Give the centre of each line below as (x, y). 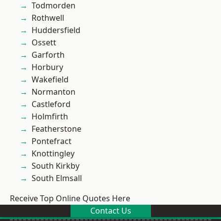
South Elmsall (57, 178)
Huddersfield (56, 30)
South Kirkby (55, 166)
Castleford (51, 104)
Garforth (48, 55)
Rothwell (48, 18)
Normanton (54, 92)
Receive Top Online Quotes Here (70, 198)
